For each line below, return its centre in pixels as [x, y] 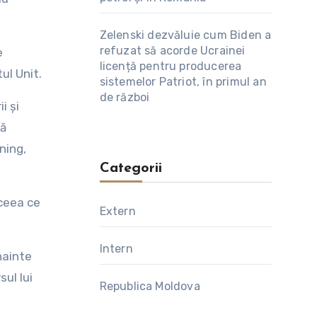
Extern [117, 211]
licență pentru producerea [171, 66]
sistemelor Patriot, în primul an [183, 82]
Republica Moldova [150, 286]
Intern [116, 249]
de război [125, 97]
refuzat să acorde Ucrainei [172, 51]
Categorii [131, 168]
